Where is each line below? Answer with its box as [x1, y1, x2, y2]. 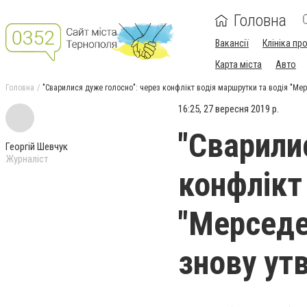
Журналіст [5, 153, 49, 165]
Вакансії [215, 38, 249, 49]
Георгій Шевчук [5, 140, 68, 153]
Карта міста [215, 59, 262, 70]
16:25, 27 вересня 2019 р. [178, 103, 279, 115]
